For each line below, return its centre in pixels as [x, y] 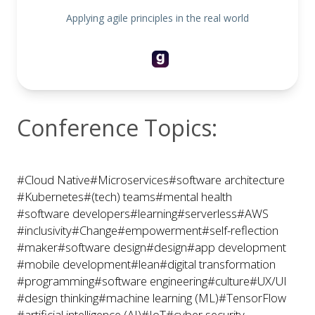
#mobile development [74, 264]
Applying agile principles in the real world [157, 18]
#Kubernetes [50, 197]
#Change [95, 230]
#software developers [73, 213]
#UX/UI [268, 281]
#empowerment [160, 230]
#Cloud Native [53, 180]
